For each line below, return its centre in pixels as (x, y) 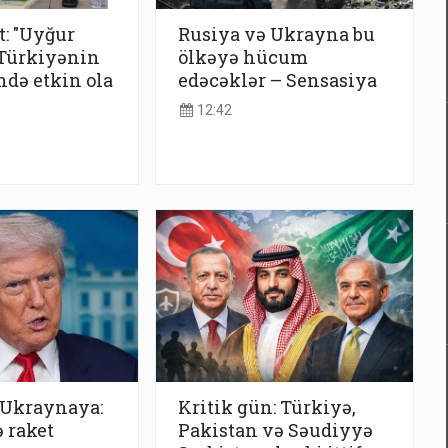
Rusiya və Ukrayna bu (276, 33)
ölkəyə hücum (243, 56)
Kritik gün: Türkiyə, (267, 407)
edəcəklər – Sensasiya (277, 79)
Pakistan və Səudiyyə (275, 430)
